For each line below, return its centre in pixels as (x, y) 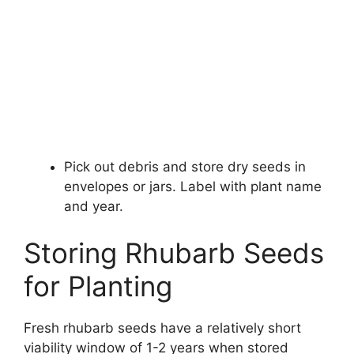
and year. (94, 206)
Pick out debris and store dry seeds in (185, 166)
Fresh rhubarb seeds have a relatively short (162, 328)
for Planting (98, 286)
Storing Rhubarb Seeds (174, 253)
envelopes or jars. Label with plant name (193, 186)
